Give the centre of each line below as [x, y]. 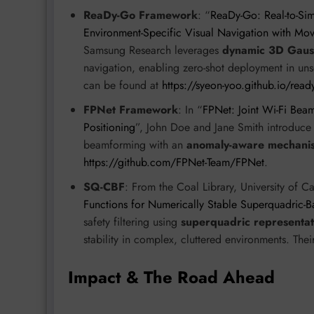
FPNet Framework [131, 109]
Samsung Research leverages [153, 50]
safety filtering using [132, 221]
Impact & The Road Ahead [171, 277]
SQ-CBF [104, 186]
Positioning [109, 127]
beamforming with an [135, 144]
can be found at [123, 85]
